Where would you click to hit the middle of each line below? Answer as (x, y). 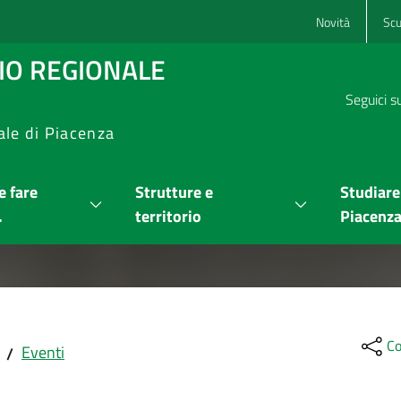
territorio (168, 216)
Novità (333, 21)
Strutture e (174, 192)
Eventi (43, 352)
